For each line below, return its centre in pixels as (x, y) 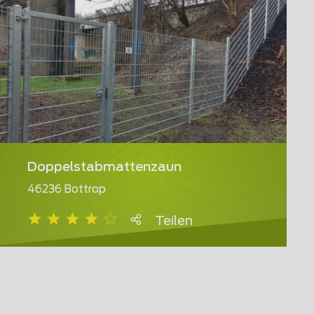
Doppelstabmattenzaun (104, 168)
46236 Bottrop (67, 190)
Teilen (174, 222)
